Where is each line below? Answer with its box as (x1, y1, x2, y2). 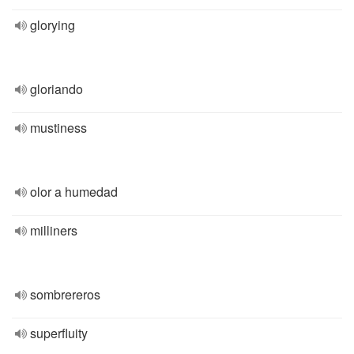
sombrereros (30, 285, 100, 303)
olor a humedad (30, 183, 118, 201)
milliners (30, 221, 77, 239)
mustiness (30, 119, 87, 137)
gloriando (30, 80, 83, 98)
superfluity (30, 324, 88, 342)
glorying (30, 16, 75, 34)
